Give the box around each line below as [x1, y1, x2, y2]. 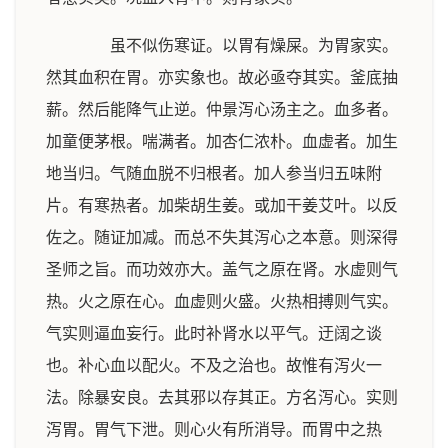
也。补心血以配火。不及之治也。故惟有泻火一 [46, 357, 382, 374]
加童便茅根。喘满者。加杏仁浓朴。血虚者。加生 [46, 133, 398, 150]
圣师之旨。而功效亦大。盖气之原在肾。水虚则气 [46, 261, 398, 278]
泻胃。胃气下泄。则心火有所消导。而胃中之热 [46, 421, 382, 438]
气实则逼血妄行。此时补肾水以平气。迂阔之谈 [46, 325, 382, 342]
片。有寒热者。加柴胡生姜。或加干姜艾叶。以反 [46, 197, 398, 214]
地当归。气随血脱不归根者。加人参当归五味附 [46, 165, 382, 182]
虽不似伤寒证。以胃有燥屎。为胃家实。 [78, 37, 398, 54]
